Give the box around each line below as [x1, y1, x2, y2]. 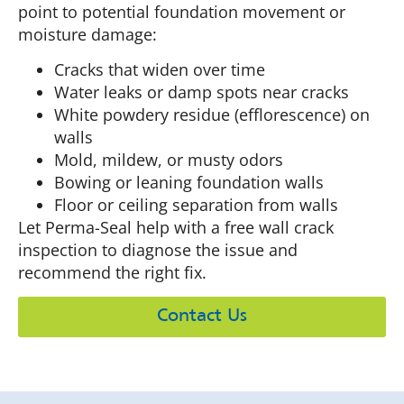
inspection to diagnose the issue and [18, 238, 298, 261]
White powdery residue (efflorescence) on [54, 103, 370, 125]
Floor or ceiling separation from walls [54, 193, 338, 216]
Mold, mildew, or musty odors [54, 148, 283, 170]
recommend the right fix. [18, 261, 207, 283]
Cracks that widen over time [54, 58, 265, 80]
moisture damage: [18, 23, 157, 45]
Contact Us [157, 308, 247, 326]
